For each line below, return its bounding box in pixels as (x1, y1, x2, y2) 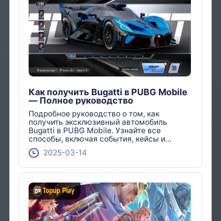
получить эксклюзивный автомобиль (29, 117, 168, 127)
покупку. (29, 142, 61, 152)
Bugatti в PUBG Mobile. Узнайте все (29, 125, 161, 135)
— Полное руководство (29, 95, 134, 106)
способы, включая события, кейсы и (29, 134, 166, 144)
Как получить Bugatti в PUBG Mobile (29, 87, 188, 98)
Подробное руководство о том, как (29, 109, 160, 118)
